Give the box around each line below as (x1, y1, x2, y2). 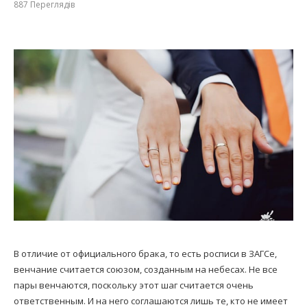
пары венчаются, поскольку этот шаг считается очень (14, 279, 254, 292)
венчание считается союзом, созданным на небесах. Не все (14, 263, 278, 276)
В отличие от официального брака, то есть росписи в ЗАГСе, (14, 247, 277, 260)
